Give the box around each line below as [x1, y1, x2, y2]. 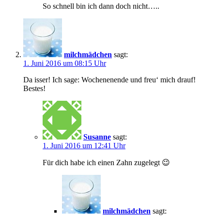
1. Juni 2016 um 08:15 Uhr [23, 59, 106, 67]
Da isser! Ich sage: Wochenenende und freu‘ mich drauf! [23, 75, 196, 84]
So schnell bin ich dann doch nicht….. [43, 1, 159, 10]
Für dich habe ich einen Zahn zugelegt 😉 [43, 158, 170, 167]
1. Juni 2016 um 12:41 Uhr [43, 141, 125, 150]
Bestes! [23, 84, 46, 93]
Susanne [83, 132, 111, 141]
